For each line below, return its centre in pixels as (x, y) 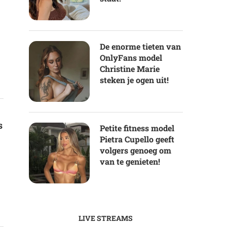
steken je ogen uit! (134, 80)
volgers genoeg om (135, 150)
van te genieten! (130, 162)
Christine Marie (129, 69)
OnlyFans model (131, 58)
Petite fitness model (137, 128)
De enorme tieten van (140, 47)
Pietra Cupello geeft (137, 139)
